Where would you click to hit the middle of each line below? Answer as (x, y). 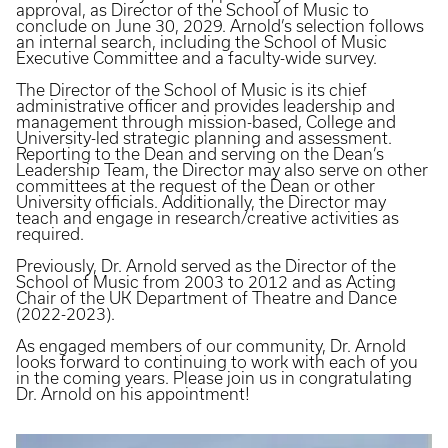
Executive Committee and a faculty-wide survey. (196, 58)
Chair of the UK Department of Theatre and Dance (206, 298)
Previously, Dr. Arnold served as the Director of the (206, 266)
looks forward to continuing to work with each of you (217, 362)
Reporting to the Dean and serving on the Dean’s (200, 154)
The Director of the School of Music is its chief (191, 90)
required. (50, 234)
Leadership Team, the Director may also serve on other (222, 170)
